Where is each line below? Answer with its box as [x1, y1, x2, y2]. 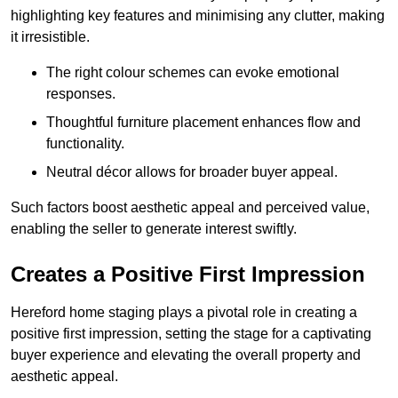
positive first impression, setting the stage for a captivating [11, 325, 371, 341]
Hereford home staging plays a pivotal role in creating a [11, 304, 357, 320]
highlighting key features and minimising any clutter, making [11, 7, 385, 23]
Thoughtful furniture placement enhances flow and [46, 114, 361, 130]
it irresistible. [11, 28, 90, 44]
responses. [46, 85, 115, 101]
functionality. [46, 135, 124, 151]
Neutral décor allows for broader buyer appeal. [46, 163, 338, 179]
